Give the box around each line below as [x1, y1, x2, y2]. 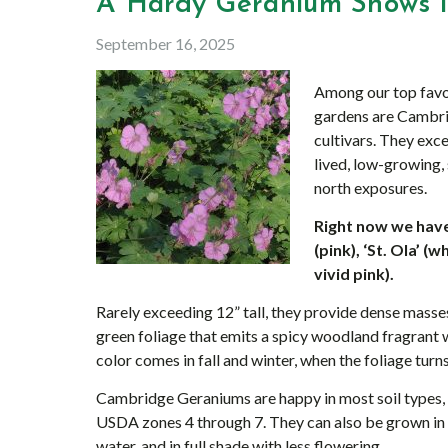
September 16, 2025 [96, 34, 235, 53]
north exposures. [314, 178, 427, 197]
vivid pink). [314, 264, 394, 283]
